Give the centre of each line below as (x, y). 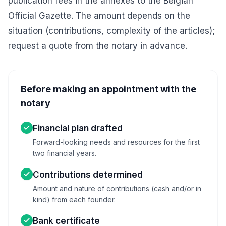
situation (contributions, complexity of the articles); (111, 31)
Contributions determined (88, 175)
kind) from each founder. (74, 200)
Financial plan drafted (78, 128)
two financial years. (65, 153)
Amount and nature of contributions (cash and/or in (117, 188)
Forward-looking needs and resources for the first (116, 142)
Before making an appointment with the (108, 89)
